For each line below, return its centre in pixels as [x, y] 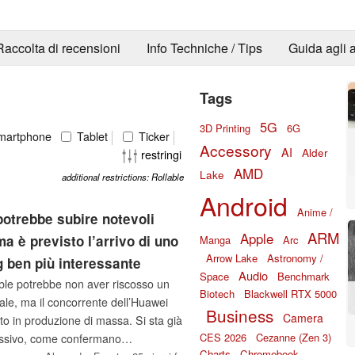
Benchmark [303, 276]
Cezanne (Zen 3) [294, 337]
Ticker [153, 136]
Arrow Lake [232, 258]
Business [240, 315]
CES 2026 [223, 337]
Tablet [91, 136]
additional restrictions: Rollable [123, 177]
